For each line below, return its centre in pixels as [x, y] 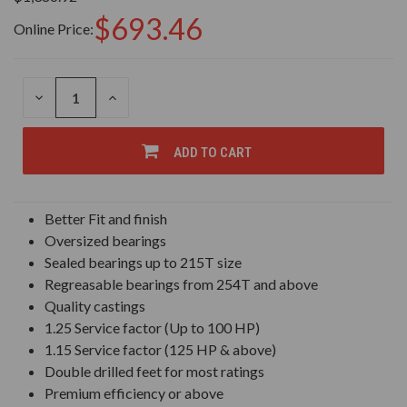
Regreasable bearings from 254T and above [182, 284]
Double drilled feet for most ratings [155, 372]
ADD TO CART [212, 153]
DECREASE [63, 98]
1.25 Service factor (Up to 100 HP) [153, 328]
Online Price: [54, 29]
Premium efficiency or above [134, 393]
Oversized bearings [106, 241]
